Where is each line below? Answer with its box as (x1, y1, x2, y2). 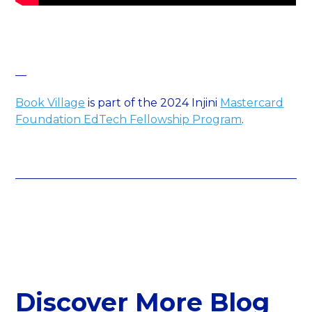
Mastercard (220, 95, 284, 109)
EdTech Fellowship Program (81, 112, 242, 126)
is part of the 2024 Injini (85, 95, 221, 109)
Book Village (15, 95, 86, 109)
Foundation (15, 112, 81, 126)
